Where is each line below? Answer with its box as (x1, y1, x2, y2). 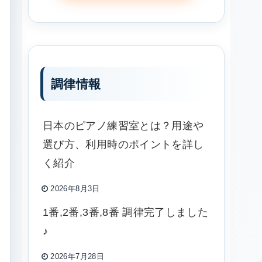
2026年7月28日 (50, 252, 104, 261)
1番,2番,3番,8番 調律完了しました (43, 206, 209, 218)
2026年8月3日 (50, 184, 100, 193)
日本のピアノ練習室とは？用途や (43, 119, 204, 132)
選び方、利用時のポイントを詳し (43, 138, 204, 150)
